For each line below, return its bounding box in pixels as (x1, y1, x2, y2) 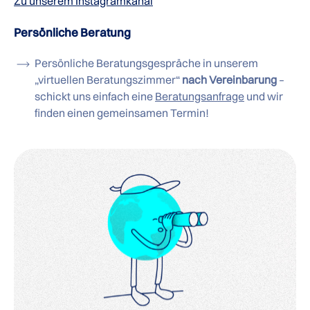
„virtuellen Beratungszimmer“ (35, 73, 182, 86)
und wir (244, 89, 283, 103)
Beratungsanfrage (155, 89, 244, 103)
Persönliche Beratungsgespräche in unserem (35, 56, 258, 70)
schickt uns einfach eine (35, 89, 155, 103)
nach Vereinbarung (182, 73, 277, 86)
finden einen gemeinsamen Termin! (35, 106, 209, 120)
